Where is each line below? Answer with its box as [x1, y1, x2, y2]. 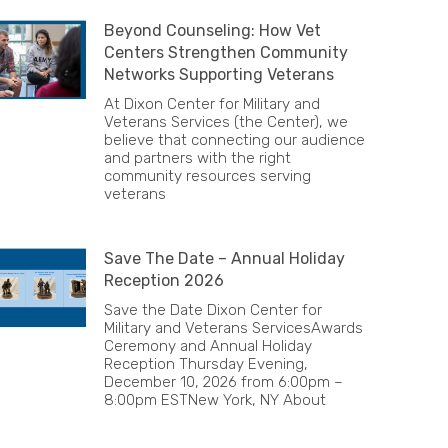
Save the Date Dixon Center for [104, 301, 322, 319]
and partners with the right [104, 149, 291, 167]
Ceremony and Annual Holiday [104, 337, 312, 355]
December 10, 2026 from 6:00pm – [104, 373, 343, 391]
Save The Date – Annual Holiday [104, 249, 345, 268]
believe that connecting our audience [104, 131, 365, 149]
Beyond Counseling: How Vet [104, 21, 321, 40]
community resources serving [104, 167, 311, 185]
